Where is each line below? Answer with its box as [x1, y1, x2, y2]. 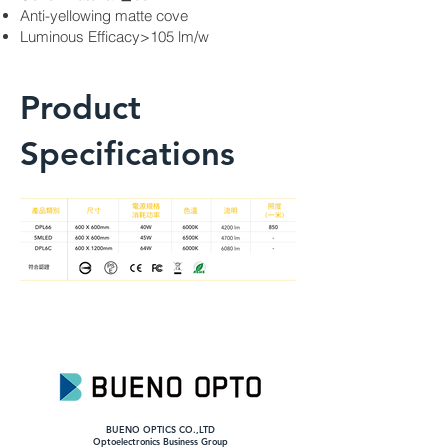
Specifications [20, 133, 235, 173]
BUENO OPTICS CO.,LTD [105, 423, 215, 435]
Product [20, 87, 141, 127]
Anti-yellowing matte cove [20, 6, 188, 25]
